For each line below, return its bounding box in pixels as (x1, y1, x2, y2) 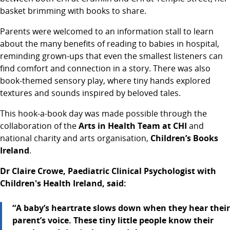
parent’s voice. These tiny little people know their (12, 215, 214, 226)
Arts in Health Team (79, 120, 160, 131)
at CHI (162, 120, 187, 131)
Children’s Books (150, 132, 218, 144)
